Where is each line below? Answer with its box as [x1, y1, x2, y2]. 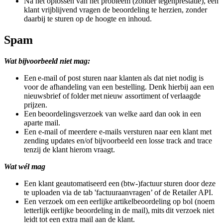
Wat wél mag [4, 162, 45, 171]
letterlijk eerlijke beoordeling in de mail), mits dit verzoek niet [24, 206, 214, 215]
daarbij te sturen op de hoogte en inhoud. [24, 14, 152, 23]
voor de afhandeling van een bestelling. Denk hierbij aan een [24, 83, 214, 92]
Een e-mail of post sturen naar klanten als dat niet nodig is [24, 74, 204, 83]
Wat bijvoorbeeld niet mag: [4, 57, 90, 66]
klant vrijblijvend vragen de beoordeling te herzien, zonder [24, 5, 207, 14]
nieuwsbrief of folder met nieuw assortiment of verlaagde [24, 92, 201, 101]
